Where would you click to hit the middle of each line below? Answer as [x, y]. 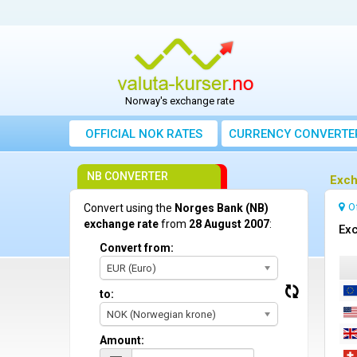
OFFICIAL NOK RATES [143, 134]
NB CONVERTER [127, 177]
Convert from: [137, 248]
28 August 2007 [229, 224]
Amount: [122, 341]
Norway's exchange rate [180, 101]
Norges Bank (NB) [222, 208]
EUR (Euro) [131, 269]
